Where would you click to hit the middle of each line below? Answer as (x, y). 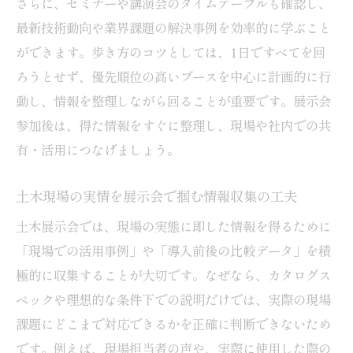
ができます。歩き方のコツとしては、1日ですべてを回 (171, 52)
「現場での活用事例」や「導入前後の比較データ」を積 (173, 250)
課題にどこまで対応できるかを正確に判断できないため (173, 323)
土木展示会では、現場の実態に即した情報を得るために (173, 226)
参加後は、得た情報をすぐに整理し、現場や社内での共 (173, 125)
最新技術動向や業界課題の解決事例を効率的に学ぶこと (173, 27)
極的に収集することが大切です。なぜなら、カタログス (173, 275)
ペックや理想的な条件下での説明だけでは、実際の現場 (173, 299)
